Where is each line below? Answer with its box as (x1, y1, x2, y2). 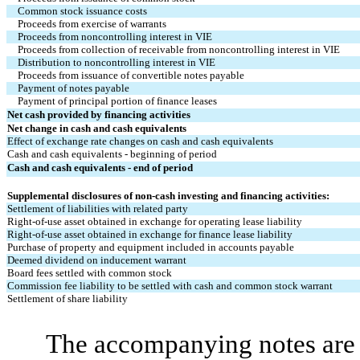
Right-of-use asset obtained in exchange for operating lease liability (7, 215, 302, 227)
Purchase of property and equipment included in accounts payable (7, 240, 294, 253)
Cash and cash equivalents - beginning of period (7, 147, 217, 160)
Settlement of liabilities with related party (7, 202, 188, 215)
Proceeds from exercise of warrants (18, 17, 167, 30)
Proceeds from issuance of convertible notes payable (18, 68, 245, 81)
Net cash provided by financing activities (7, 108, 190, 121)
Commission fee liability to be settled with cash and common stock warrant (7, 279, 333, 292)
